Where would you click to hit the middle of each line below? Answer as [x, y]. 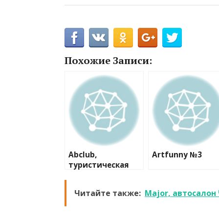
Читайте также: [108, 193]
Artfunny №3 [177, 154]
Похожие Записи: [108, 60]
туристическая [99, 165]
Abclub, [83, 154]
